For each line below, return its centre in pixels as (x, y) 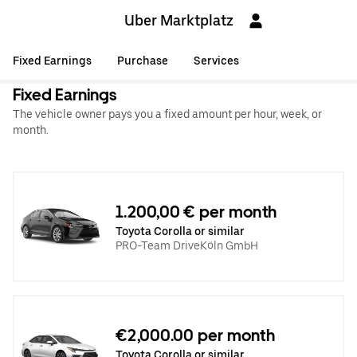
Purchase (143, 61)
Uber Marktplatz (178, 20)
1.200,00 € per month (196, 212)
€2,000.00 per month (195, 335)
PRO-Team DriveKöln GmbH (187, 245)
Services (216, 61)
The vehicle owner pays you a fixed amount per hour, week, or (167, 114)
